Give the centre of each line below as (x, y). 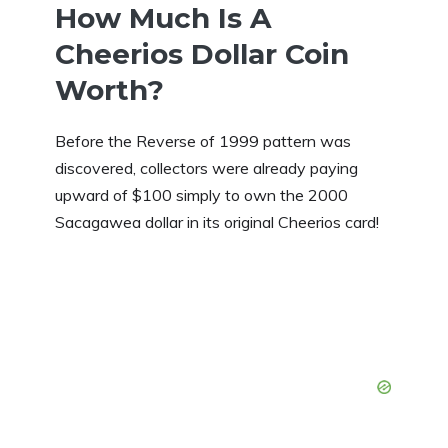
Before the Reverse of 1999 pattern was (203, 140)
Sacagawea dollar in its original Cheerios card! (217, 221)
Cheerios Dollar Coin (202, 53)
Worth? (109, 89)
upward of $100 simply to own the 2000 (201, 194)
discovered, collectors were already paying (206, 167)
